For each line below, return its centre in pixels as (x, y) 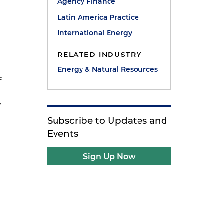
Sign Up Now (109, 156)
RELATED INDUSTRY (100, 55)
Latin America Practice (98, 17)
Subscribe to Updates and (108, 121)
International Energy (95, 33)
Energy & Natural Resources (108, 69)
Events (63, 133)
